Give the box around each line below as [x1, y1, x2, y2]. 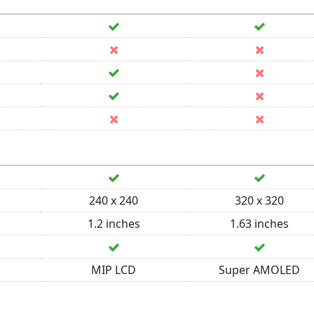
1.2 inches [87, 216, 140, 231]
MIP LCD [91, 262, 136, 278]
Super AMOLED [219, 262, 300, 278]
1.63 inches [230, 216, 289, 231]
